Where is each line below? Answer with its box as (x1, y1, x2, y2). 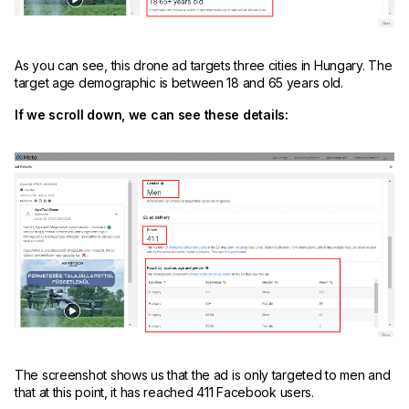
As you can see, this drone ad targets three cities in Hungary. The (15, 57, 393, 73)
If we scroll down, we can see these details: (15, 106, 292, 122)
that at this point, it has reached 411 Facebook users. (15, 383, 314, 400)
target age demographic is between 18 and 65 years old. (15, 74, 351, 90)
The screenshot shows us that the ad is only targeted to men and (15, 366, 391, 383)
